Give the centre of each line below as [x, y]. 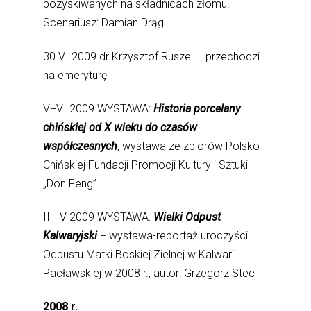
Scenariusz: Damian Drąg [104, 23]
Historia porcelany [196, 108]
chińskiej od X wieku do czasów [120, 127]
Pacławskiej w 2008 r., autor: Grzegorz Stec [149, 274]
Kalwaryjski [72, 236]
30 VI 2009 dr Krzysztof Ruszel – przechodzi [152, 56]
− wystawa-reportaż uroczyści [174, 236]
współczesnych [81, 146]
